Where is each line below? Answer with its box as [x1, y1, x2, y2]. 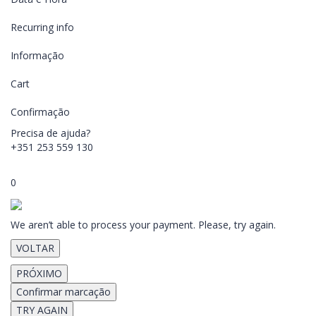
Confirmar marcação [16, 285, 111, 298]
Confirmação [11, 105, 70, 119]
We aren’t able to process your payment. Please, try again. [11, 218, 276, 231]
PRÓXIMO [16, 267, 62, 280]
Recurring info [11, 20, 74, 34]
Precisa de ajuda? [11, 126, 90, 140]
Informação [11, 49, 64, 62]
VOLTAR [16, 241, 54, 255]
